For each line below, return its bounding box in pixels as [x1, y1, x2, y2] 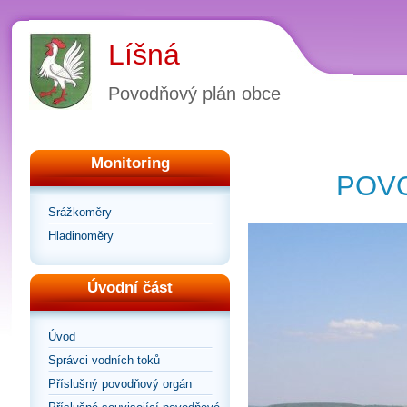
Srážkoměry [48, 205, 112, 219]
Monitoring [90, 154, 170, 172]
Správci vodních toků [48, 353, 160, 367]
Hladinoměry [48, 229, 114, 243]
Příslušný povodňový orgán [48, 377, 192, 391]
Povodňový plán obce [108, 83, 281, 104]
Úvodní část [87, 279, 173, 296]
